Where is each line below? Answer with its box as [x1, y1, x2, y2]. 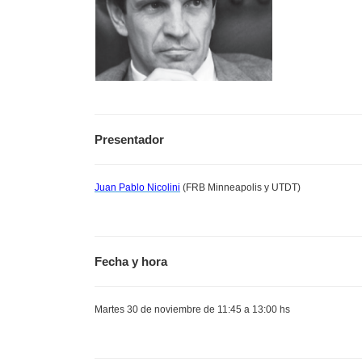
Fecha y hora [95, 255, 167, 268]
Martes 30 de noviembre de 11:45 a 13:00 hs [95, 304, 290, 315]
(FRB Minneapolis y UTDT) [180, 182, 301, 193]
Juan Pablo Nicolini [95, 182, 180, 193]
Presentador [95, 133, 164, 146]
